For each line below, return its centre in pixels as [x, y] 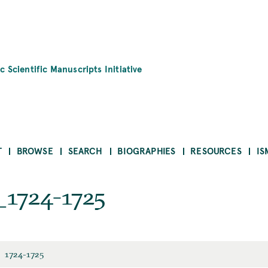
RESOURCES [216, 151]
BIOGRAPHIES [147, 151]
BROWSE [35, 151]
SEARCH [85, 151]
